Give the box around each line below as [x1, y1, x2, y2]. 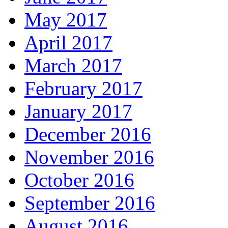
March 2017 [24, 54, 122, 77]
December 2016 [24, 123, 151, 146]
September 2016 [24, 192, 155, 214]
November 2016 [24, 146, 154, 168]
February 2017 [24, 77, 142, 100]
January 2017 [24, 100, 132, 123]
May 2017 [24, 9, 107, 31]
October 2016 [24, 169, 134, 191]
